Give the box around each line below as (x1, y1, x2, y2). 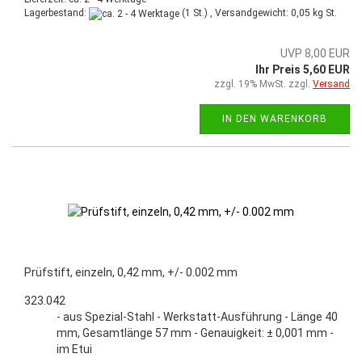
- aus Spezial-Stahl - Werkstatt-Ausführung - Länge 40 (57, 309, 338, 323)
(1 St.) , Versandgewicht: (179, 7, 291, 19)
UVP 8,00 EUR (280, 46, 350, 60)
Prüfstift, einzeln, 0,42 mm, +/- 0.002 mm (24, 265, 238, 279)
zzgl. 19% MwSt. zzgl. (214, 78, 313, 90)
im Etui (57, 342, 92, 356)
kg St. (310, 7, 337, 19)
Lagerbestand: (24, 7, 89, 19)
